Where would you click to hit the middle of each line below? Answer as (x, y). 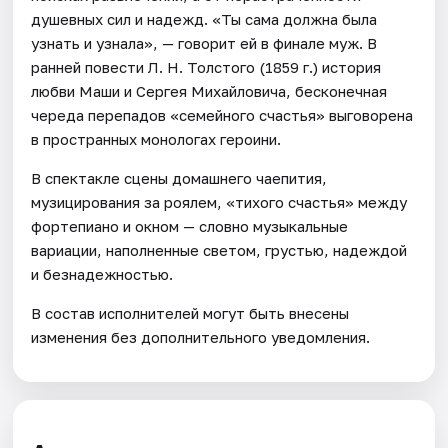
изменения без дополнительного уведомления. (201, 336)
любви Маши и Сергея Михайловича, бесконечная (209, 90)
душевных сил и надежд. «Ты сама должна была (204, 18)
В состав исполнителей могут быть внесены (190, 312)
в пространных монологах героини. (156, 138)
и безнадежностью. (102, 273)
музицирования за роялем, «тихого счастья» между (219, 201)
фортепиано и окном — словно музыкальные (190, 225)
